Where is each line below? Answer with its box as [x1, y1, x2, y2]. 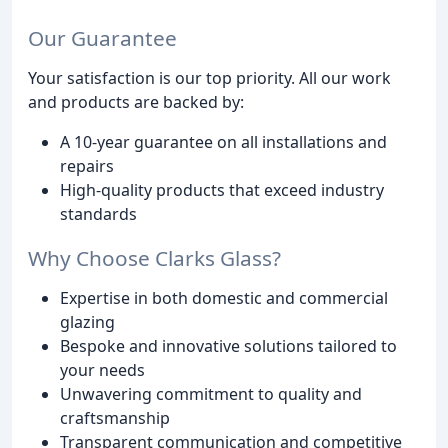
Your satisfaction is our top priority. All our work [28, 66, 391, 89]
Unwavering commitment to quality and [60, 383, 362, 406]
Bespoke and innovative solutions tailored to [60, 335, 397, 358]
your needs [60, 359, 145, 382]
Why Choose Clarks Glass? [28, 244, 281, 273]
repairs [60, 154, 114, 177]
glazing [60, 311, 115, 334]
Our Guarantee [28, 23, 177, 52]
